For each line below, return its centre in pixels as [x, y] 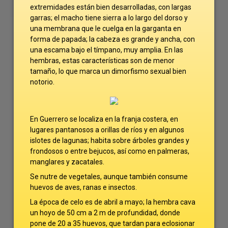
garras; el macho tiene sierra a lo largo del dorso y [109, 18]
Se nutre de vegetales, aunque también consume [109, 176]
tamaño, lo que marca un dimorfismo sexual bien [108, 71]
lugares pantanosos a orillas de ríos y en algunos [107, 130]
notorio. [42, 82]
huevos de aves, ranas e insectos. [84, 187]
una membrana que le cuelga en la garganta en [106, 28]
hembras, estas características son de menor [103, 60]
